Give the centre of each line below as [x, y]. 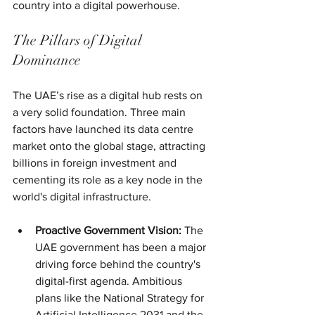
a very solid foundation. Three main [101, 112]
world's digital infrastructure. [82, 196]
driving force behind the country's [119, 264]
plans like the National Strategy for [121, 297]
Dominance [47, 60]
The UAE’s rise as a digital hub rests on [109, 95]
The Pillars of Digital [79, 40]
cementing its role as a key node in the [109, 179]
